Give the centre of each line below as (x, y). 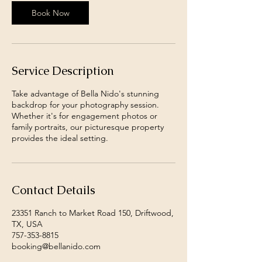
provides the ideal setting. (60, 138)
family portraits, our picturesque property (88, 127)
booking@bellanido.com (56, 246)
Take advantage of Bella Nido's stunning (85, 94)
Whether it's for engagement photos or (85, 116)
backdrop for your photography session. (85, 105)
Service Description (63, 71)
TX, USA (27, 224)
